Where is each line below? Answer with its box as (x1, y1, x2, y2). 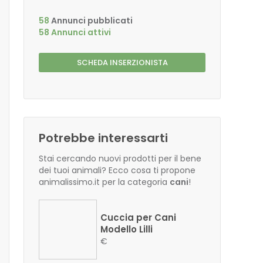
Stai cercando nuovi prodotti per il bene (39, 153, 201, 164)
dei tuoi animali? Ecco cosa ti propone (39, 164, 195, 176)
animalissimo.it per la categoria (39, 176, 170, 188)
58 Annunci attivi (39, 26, 111, 38)
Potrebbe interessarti (39, 130, 168, 146)
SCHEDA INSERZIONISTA (76, 57, 168, 68)
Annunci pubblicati (49, 15, 133, 26)
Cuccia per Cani (100, 211, 177, 224)
